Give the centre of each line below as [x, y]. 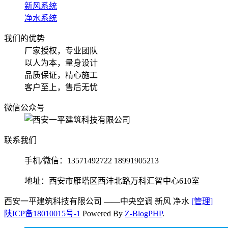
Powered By [104, 214]
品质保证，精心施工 [61, 75]
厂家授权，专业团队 [61, 51]
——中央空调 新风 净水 [147, 202]
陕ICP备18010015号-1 [42, 214]
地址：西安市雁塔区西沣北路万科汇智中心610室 [112, 181]
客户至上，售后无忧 [61, 88]
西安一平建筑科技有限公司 [54, 202]
